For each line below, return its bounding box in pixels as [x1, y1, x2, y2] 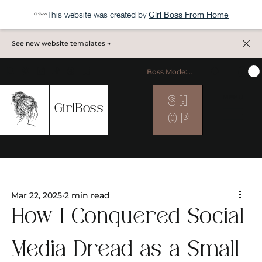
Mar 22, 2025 [11, 189, 62, 201]
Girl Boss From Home [149, 9, 229, 19]
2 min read [64, 189, 110, 201]
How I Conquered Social [11, 208, 244, 230]
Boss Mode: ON [146, 67, 201, 76]
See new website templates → [12, 39, 111, 47]
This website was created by [47, 9, 146, 19]
